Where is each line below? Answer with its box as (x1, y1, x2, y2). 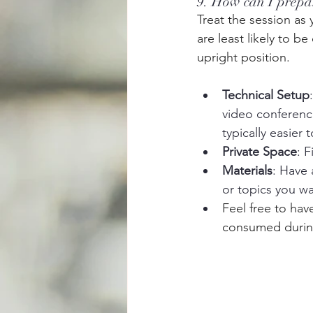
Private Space (222, 144, 297, 159)
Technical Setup (222, 87, 310, 103)
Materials (222, 163, 272, 178)
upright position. (197, 50, 290, 65)
